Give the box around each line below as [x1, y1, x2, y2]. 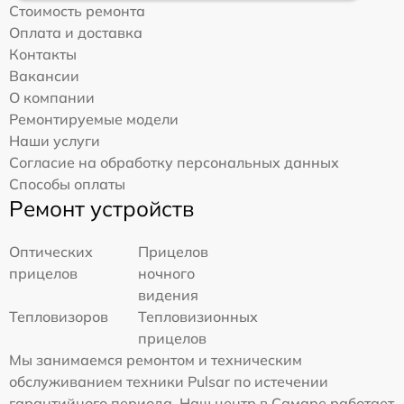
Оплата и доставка [9, 23, 142, 42]
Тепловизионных [138, 308, 259, 326]
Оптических [9, 243, 93, 262]
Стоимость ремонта [9, 2, 145, 21]
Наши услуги [9, 132, 100, 151]
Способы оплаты [9, 175, 125, 194]
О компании [9, 88, 95, 107]
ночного [138, 264, 196, 283]
